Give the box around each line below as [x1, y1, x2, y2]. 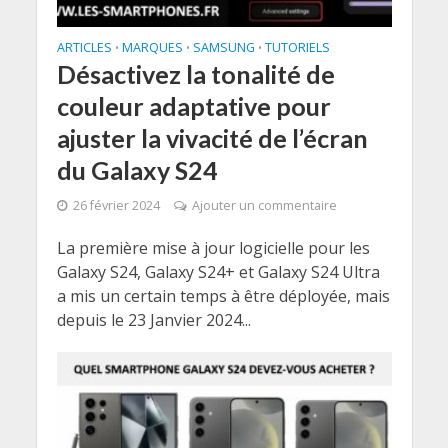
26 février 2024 [72, 196, 160, 214]
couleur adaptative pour [56, 90, 331, 121]
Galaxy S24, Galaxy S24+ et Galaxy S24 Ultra [56, 260, 380, 283]
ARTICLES [56, 38, 112, 56]
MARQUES [121, 38, 183, 56]
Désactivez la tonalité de [56, 58, 335, 89]
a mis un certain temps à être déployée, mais [56, 284, 390, 307]
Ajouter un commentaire [191, 196, 337, 214]
